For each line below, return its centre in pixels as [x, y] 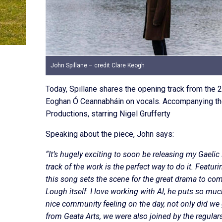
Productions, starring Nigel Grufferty [108, 114]
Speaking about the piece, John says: [110, 134]
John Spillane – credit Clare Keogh [98, 66]
